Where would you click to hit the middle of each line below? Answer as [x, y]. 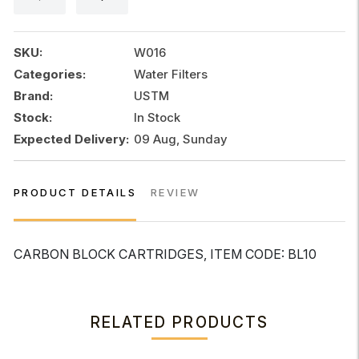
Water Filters [171, 74]
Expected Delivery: [71, 139]
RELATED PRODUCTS [179, 323]
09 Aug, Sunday [181, 139]
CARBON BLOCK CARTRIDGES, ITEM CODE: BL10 [165, 254]
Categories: [50, 74]
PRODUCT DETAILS [75, 192]
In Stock [157, 117]
